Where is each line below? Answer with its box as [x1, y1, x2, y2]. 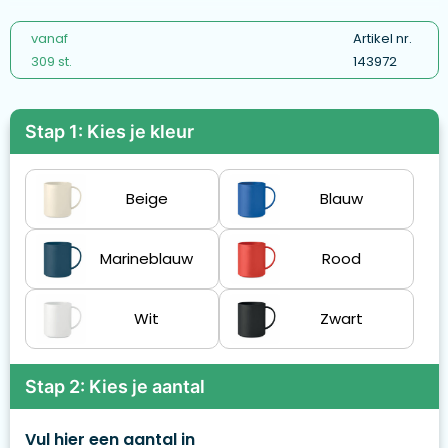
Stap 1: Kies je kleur [24, 121, 194, 143]
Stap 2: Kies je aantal [24, 376, 205, 398]
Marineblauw [100, 248, 194, 270]
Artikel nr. [352, 29, 418, 49]
